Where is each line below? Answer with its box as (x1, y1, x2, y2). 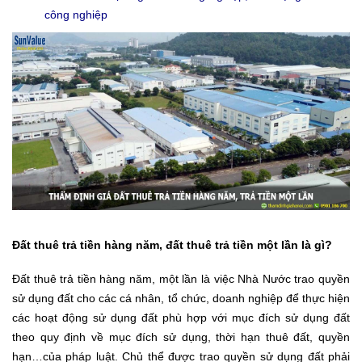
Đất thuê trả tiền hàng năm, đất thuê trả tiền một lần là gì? (12, 238, 332, 251)
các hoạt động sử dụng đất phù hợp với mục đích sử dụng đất (12, 310, 350, 324)
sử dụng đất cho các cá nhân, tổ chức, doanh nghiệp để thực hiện (12, 291, 350, 305)
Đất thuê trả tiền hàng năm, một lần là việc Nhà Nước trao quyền (12, 271, 350, 285)
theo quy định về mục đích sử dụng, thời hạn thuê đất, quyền (12, 330, 350, 343)
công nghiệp (44, 7, 107, 21)
